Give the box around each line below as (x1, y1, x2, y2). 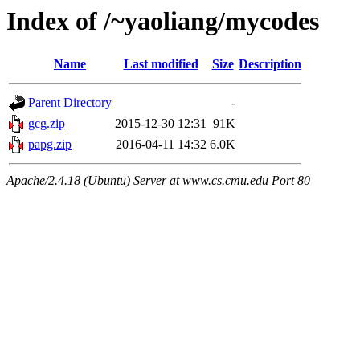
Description (239, 57, 301, 72)
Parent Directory (28, 96, 112, 110)
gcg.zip (28, 117, 65, 131)
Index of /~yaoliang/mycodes (6, 6, 319, 35)
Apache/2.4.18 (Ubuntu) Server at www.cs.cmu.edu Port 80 (6, 174, 310, 188)
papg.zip (28, 137, 72, 152)
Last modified (123, 57, 198, 72)
